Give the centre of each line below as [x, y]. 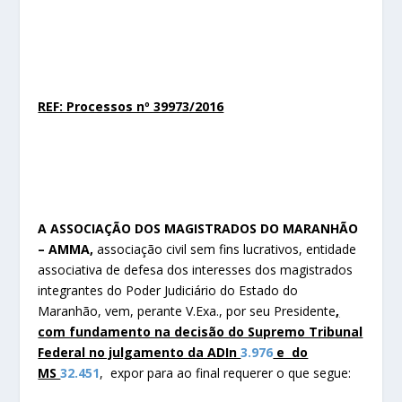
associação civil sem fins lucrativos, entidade [227, 249]
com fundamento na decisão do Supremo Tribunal [201, 331]
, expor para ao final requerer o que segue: [226, 372]
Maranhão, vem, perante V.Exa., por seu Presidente [187, 310]
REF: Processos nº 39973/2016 [131, 106]
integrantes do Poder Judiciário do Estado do [168, 290]
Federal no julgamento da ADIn [140, 352]
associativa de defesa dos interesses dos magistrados [196, 269]
